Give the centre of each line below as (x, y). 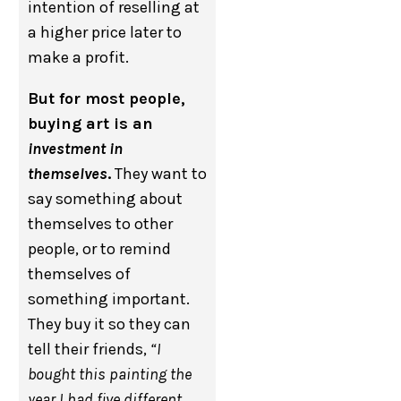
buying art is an (91, 124)
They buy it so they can (110, 324)
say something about (106, 199)
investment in (76, 149)
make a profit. (79, 57)
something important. (109, 299)
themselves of (80, 274)
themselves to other (101, 224)
